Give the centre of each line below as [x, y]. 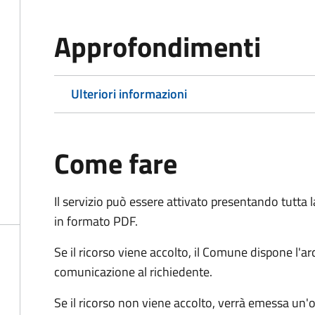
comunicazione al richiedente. [133, 272]
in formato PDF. [96, 221]
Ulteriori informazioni [129, 94]
